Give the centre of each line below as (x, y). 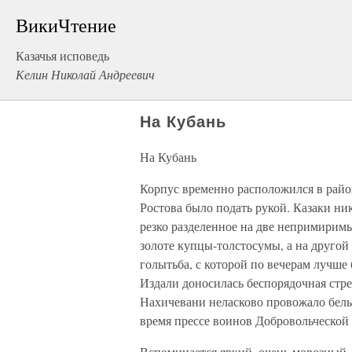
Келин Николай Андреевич (85, 74)
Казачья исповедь (62, 55)
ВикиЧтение (66, 25)
